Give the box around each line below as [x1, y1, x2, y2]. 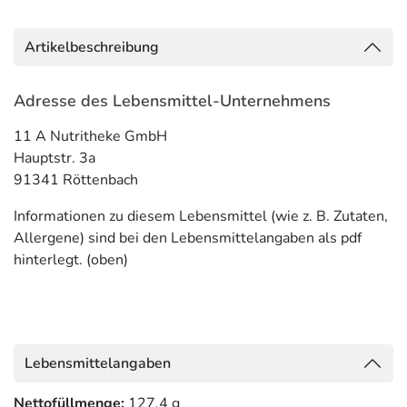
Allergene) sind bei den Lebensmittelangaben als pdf [14, 228, 362, 248]
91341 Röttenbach [14, 170, 138, 190]
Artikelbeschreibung [25, 37, 159, 57]
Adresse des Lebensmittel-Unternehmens [14, 90, 331, 112]
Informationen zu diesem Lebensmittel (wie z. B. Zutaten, [14, 206, 388, 226]
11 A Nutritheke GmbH [14, 126, 167, 146]
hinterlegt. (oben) [14, 250, 128, 270]
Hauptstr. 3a [14, 148, 95, 168]
